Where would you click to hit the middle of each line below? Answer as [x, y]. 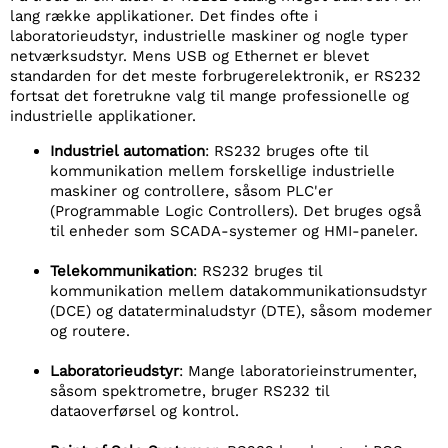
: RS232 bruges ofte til [286, 151]
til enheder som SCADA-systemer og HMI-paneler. [234, 231]
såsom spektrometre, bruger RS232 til [189, 391]
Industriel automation [127, 151]
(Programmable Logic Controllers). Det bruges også [235, 211]
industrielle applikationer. [103, 116]
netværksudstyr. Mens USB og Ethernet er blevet [189, 56]
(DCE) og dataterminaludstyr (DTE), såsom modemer [241, 311]
